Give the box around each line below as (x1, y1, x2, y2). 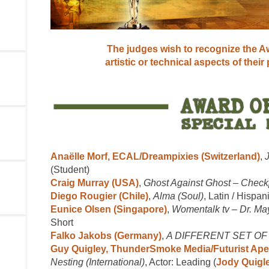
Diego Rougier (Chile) (50, 190, 148, 201)
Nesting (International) (50, 256, 145, 267)
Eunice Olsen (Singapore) (50, 204, 167, 214)
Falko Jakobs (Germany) (50, 230, 162, 241)
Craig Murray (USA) (50, 177, 139, 188)
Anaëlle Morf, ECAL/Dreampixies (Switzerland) (50, 151, 260, 162)
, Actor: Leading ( (145, 256, 216, 267)
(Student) (50, 164, 89, 175)
